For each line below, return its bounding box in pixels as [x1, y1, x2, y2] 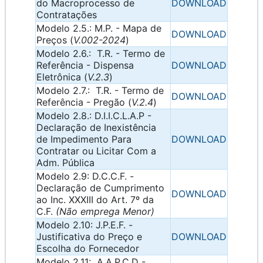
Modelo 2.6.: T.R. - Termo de [36, 48, 165, 60]
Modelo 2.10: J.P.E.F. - [36, 219, 133, 231]
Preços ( [36, 34, 73, 46]
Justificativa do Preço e [36, 231, 142, 243]
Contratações [36, 9, 97, 21]
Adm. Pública [36, 157, 95, 169]
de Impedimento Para [36, 133, 131, 146]
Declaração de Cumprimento [36, 182, 164, 194]
